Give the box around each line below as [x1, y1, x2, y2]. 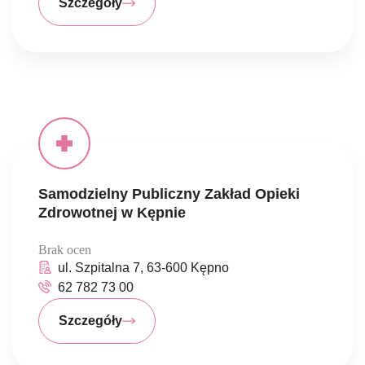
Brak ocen [38, 243, 91, 257]
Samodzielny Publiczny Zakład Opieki [38, 186, 300, 202]
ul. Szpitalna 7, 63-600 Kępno [58, 261, 229, 275]
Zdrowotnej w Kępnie [38, 204, 186, 221]
